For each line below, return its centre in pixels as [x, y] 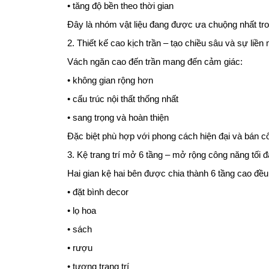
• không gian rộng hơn [110, 80]
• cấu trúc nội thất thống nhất [123, 98]
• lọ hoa [82, 210]
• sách [80, 229]
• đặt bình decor [98, 192]
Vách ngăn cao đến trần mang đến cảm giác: [155, 61]
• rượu [80, 247]
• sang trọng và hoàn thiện [118, 117]
